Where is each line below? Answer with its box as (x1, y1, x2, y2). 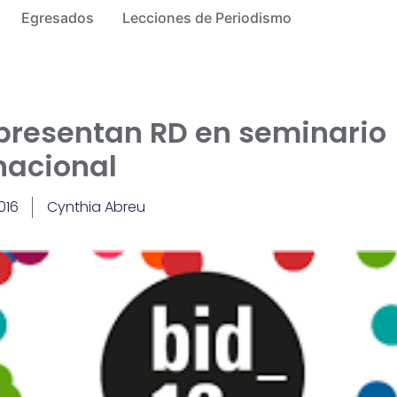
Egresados (20, 9, 94, 27)
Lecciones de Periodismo (121, 9, 292, 27)
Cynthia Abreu (46, 197, 145, 218)
